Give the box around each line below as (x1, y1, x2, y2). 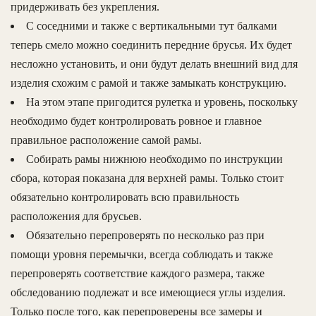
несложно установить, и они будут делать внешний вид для (11, 58, 298, 71)
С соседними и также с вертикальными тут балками (26, 20, 277, 32)
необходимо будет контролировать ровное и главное (11, 115, 262, 128)
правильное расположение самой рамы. (11, 134, 202, 147)
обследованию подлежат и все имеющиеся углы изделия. (11, 286, 286, 299)
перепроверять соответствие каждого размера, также (11, 267, 265, 280)
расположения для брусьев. (11, 210, 142, 223)
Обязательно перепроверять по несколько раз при (26, 229, 265, 242)
